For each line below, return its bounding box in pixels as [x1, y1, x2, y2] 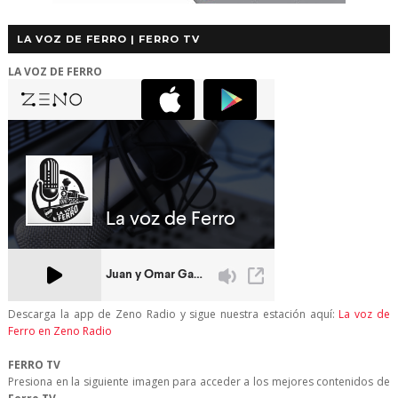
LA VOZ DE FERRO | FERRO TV [16, 33, 200, 46]
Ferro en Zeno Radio [7, 323, 112, 339]
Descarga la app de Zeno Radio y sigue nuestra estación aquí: [7, 306, 339, 322]
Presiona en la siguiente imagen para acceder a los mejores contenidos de [7, 374, 391, 390]
